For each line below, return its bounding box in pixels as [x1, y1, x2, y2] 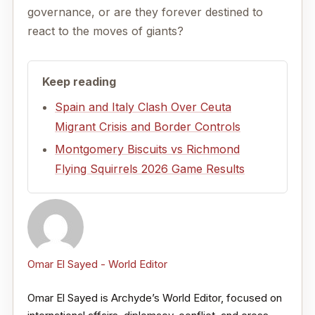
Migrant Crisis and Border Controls [55, 120, 240, 134]
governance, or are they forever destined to [27, 5, 263, 20]
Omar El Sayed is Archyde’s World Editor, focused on [27, 290, 282, 304]
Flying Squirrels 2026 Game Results [55, 162, 245, 176]
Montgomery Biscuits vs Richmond [55, 142, 240, 157]
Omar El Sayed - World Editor [27, 257, 167, 271]
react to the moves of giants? [27, 24, 184, 39]
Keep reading [42, 75, 116, 89]
